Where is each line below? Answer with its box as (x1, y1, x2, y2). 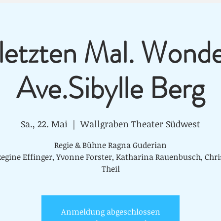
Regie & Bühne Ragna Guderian (54, 140, 167, 150)
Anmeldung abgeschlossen (61, 206, 160, 217)
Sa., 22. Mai (21, 118, 68, 130)
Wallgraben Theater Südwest (80, 118, 200, 130)
